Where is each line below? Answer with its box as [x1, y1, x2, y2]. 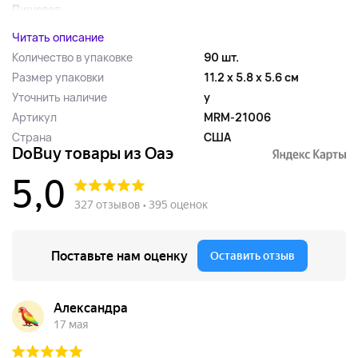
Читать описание [12, 30, 104, 45]
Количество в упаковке [12, 50, 133, 65]
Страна [12, 129, 52, 145]
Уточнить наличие [12, 89, 107, 105]
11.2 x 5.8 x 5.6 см [204, 70, 299, 85]
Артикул [12, 109, 57, 125]
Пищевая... [12, 2, 70, 17]
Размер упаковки [12, 70, 104, 85]
